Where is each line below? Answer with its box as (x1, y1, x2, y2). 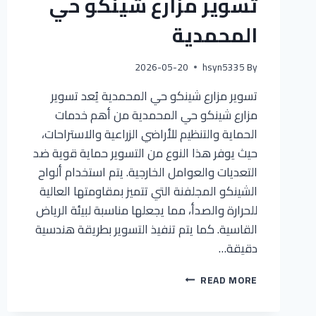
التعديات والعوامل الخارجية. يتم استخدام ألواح (38, 160, 257, 183)
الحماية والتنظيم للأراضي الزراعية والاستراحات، (42, 122, 257, 145)
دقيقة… (219, 236, 257, 260)
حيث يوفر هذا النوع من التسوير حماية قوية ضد (33, 141, 257, 164)
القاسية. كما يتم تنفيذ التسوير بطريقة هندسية (35, 217, 257, 241)
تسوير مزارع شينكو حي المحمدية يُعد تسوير (51, 84, 257, 107)
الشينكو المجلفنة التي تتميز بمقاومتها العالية (39, 179, 257, 202)
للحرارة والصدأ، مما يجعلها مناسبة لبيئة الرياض (36, 198, 257, 221)
